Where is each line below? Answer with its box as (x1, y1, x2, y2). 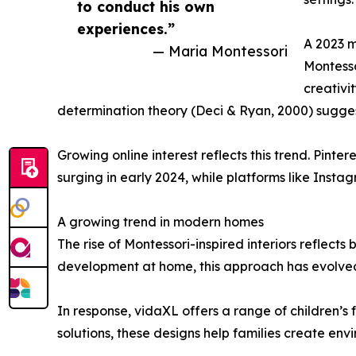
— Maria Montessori (153, 42, 288, 60)
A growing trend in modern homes (57, 214, 264, 230)
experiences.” (77, 20, 175, 38)
